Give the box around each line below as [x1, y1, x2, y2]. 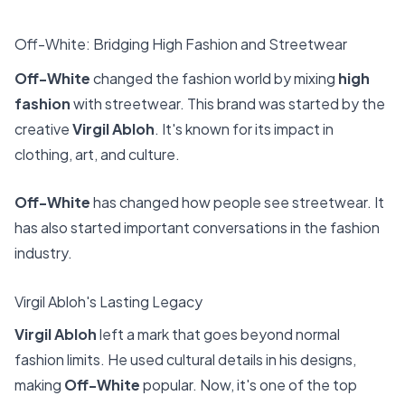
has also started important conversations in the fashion [14, 218, 380, 238]
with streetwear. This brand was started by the [71, 93, 385, 113]
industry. [14, 243, 72, 263]
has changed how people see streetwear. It [90, 193, 384, 212]
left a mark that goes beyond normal [97, 324, 340, 344]
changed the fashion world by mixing [90, 68, 338, 88]
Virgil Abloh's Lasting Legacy [14, 291, 202, 311]
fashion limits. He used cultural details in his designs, [14, 349, 356, 369]
